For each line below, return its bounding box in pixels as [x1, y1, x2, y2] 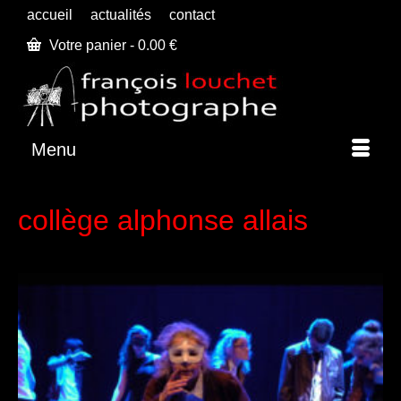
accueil [27, 7, 73, 22]
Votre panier [46, 38, 130, 53]
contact [169, 7, 215, 22]
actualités [90, 7, 151, 22]
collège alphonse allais [18, 204, 308, 236]
